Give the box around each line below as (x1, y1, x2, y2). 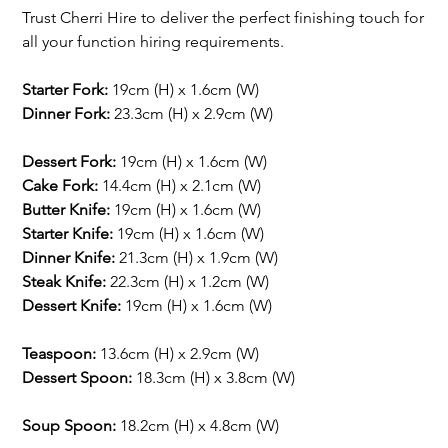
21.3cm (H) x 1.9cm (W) (115, 247, 279, 267)
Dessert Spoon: (22, 367, 133, 387)
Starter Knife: (22, 223, 114, 243)
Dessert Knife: (22, 295, 122, 315)
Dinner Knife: (22, 247, 116, 267)
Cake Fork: (22, 175, 103, 195)
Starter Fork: (22, 79, 109, 99)
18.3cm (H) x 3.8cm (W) (132, 367, 296, 387)
